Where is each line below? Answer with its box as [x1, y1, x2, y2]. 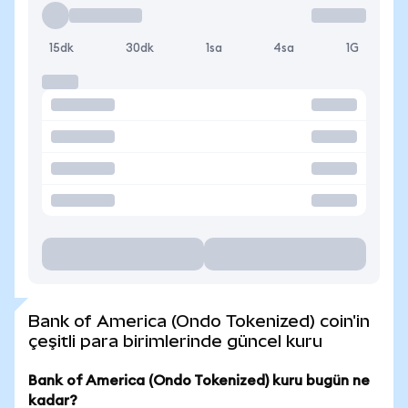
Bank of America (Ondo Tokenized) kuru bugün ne [28, 373, 370, 388]
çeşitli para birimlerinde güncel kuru [28, 331, 322, 351]
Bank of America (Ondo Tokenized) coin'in [28, 311, 370, 331]
